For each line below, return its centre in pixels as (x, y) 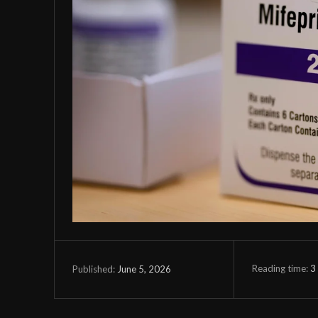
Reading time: (281, 269)
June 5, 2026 (144, 269)
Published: (94, 269)
